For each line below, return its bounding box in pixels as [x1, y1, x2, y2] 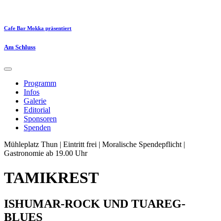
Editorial [24, 106, 50, 114]
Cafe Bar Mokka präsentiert [4, 25, 72, 31]
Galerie [24, 97, 46, 106]
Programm [24, 79, 56, 88]
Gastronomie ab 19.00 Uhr [4, 149, 87, 158]
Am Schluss [4, 43, 36, 51]
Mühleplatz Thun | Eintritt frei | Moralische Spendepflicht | [4, 140, 185, 149]
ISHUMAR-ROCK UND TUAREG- [4, 197, 185, 210]
